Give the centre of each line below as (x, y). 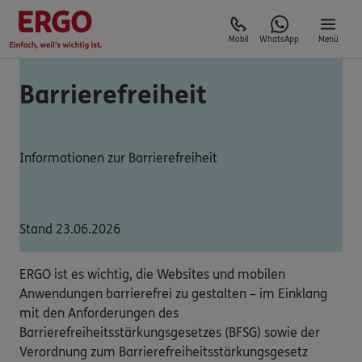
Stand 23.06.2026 (70, 229)
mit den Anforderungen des (99, 313)
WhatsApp (279, 40)
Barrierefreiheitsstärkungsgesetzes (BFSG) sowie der (170, 332)
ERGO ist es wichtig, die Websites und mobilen (152, 274)
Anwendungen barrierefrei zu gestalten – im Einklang (173, 293)
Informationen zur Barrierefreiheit (118, 158)
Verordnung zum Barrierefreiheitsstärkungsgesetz (164, 351)
